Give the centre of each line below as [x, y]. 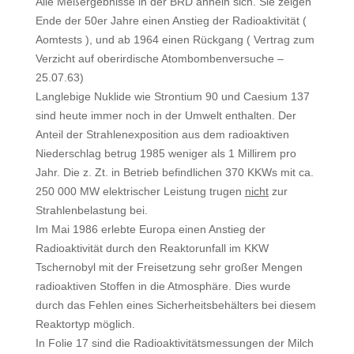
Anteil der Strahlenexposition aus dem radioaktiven [162, 134]
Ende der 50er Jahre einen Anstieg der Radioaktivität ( [171, 21]
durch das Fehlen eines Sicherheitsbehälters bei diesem [175, 305]
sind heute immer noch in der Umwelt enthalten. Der [166, 115]
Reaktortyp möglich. [85, 324]
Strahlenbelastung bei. [91, 210]
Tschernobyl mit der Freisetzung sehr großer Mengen [169, 267]
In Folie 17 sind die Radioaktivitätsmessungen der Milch [174, 343]
